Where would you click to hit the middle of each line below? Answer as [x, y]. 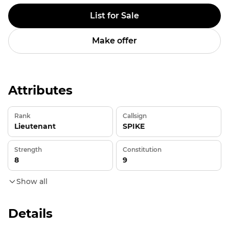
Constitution [142, 150]
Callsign [135, 116]
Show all [32, 181]
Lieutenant [35, 126]
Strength [28, 150]
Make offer [114, 41]
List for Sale [114, 16]
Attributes [40, 90]
